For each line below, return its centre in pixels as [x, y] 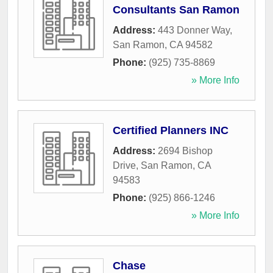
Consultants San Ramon [176, 10]
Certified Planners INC [171, 131]
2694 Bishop [185, 151]
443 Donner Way [194, 30]
